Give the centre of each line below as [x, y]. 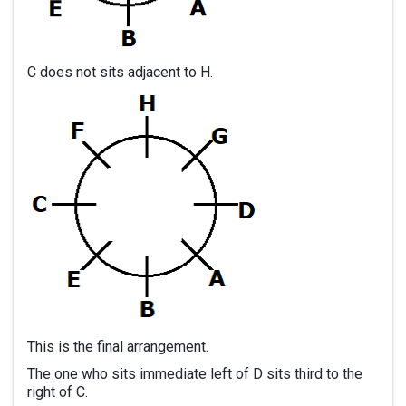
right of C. [58, 392]
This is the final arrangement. [118, 347]
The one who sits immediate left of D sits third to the [195, 374]
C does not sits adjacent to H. [120, 72]
